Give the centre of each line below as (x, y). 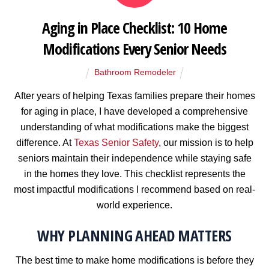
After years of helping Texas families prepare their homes (134, 95)
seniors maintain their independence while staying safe (134, 158)
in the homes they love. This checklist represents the (134, 174)
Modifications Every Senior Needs (134, 49)
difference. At (45, 142)
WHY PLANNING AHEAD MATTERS (134, 235)
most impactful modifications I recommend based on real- (134, 189)
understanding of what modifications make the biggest (134, 127)
